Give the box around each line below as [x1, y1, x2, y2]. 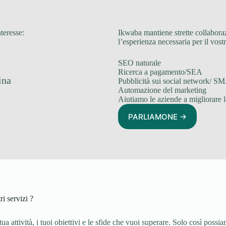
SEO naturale [118, 59, 161, 68]
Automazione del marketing [118, 86, 206, 95]
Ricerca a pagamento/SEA [118, 68, 202, 77]
